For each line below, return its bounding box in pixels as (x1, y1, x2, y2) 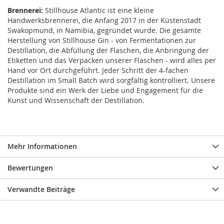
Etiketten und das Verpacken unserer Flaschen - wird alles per (7, 55, 216, 65)
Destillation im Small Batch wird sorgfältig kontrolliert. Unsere (7, 75, 215, 85)
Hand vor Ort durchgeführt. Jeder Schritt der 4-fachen (7, 65, 188, 75)
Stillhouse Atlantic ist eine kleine (43, 5, 154, 15)
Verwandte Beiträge (7, 184, 75, 194)
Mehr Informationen (7, 141, 77, 151)
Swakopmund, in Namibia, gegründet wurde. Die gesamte (7, 25, 201, 35)
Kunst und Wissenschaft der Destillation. (7, 95, 144, 105)
